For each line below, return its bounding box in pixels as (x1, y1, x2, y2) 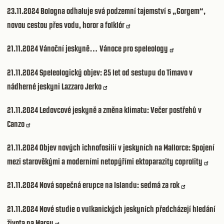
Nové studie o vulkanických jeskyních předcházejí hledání (39, 203, 215, 214)
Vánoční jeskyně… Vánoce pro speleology (39, 43, 168, 54)
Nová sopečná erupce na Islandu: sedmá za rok (39, 180, 179, 190)
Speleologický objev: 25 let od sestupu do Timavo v (39, 67, 192, 77)
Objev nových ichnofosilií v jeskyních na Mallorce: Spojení (39, 142, 214, 153)
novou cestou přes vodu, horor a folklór (7, 19, 124, 30)
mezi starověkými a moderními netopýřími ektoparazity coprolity (7, 156, 202, 167)
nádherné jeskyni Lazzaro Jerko (7, 81, 101, 91)
